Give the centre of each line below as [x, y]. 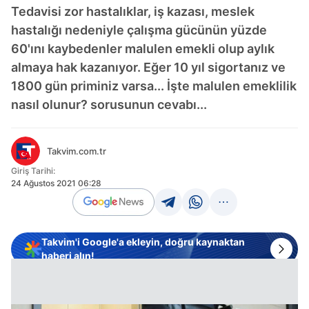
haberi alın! [68, 256]
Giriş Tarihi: [33, 171]
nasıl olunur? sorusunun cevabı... [109, 104]
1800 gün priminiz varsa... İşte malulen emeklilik [154, 86]
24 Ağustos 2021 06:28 [56, 183]
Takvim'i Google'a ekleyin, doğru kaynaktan [143, 242]
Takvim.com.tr [77, 151]
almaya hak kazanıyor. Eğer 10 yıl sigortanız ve [148, 67]
